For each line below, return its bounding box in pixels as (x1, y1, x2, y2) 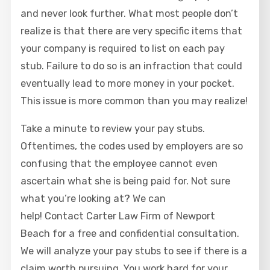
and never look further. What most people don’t (20, 8, 239, 20)
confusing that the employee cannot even (20, 157, 218, 169)
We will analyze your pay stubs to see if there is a (20, 245, 248, 257)
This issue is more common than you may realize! (20, 95, 248, 107)
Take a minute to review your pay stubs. (20, 122, 206, 134)
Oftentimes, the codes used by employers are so (20, 140, 243, 152)
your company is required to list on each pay (20, 43, 225, 55)
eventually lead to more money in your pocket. (20, 78, 235, 90)
